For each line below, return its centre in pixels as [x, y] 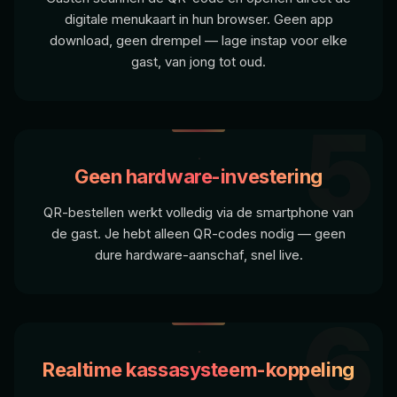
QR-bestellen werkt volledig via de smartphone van [198, 212]
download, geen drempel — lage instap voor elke [198, 40]
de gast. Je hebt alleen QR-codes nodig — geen [198, 233]
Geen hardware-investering [198, 176]
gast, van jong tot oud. [198, 61]
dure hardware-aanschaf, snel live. [198, 254]
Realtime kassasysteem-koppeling [198, 369]
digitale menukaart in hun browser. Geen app [198, 19]
